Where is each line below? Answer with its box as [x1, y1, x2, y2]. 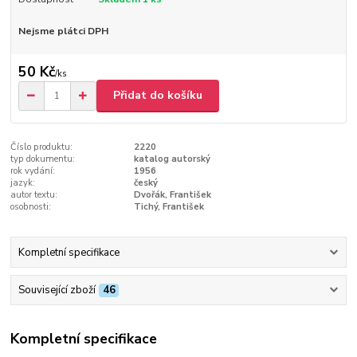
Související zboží [18, 283, 96, 298]
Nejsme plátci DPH [18, 25, 108, 38]
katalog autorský [133, 152, 210, 165]
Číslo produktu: [10, 140, 73, 153]
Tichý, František [133, 200, 204, 213]
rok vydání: [10, 164, 56, 177]
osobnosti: [10, 200, 52, 213]
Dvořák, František [133, 188, 211, 201]
